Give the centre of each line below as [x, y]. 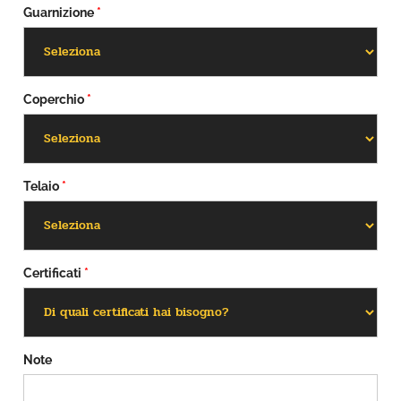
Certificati [52, 273]
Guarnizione [58, 12]
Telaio [41, 186]
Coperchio [53, 99]
